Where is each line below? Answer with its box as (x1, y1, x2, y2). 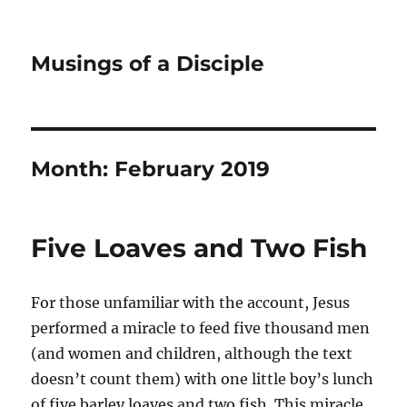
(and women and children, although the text (31, 344, 353, 362)
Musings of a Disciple (31, 51, 265, 76)
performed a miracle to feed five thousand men (31, 319, 371, 337)
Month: (31, 156, 115, 182)
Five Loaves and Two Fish (31, 233, 368, 263)
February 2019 (114, 156, 271, 182)
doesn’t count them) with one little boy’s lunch (31, 370, 374, 388)
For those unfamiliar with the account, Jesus (31, 293, 351, 312)
